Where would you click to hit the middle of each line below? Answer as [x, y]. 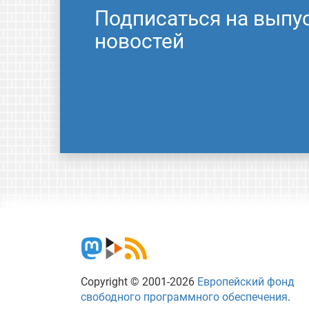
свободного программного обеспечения [184, 297]
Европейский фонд [246, 282]
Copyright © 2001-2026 [139, 282]
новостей [140, 41]
